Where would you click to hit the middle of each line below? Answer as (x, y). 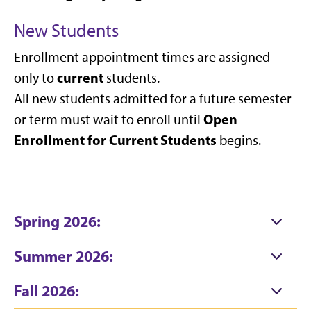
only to (35, 78)
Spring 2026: (57, 221)
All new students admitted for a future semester (153, 99)
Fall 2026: (47, 291)
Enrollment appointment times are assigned (142, 57)
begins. (239, 140)
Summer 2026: (64, 256)
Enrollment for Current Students (115, 140)
